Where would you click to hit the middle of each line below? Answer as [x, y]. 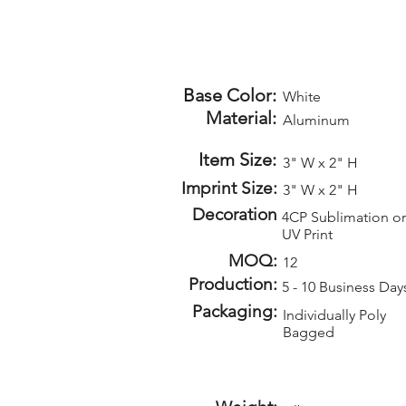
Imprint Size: [229, 188]
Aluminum [316, 120]
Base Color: [230, 95]
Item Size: [237, 159]
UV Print [307, 234]
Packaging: [235, 311]
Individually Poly [334, 315]
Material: [241, 118]
